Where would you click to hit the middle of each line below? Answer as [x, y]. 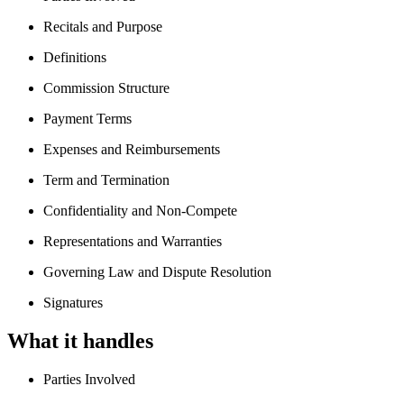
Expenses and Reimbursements [132, 150]
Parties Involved [89, 379]
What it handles [80, 340]
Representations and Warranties [133, 242]
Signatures [73, 303]
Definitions [75, 58]
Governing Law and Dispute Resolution [157, 272]
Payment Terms [87, 119]
